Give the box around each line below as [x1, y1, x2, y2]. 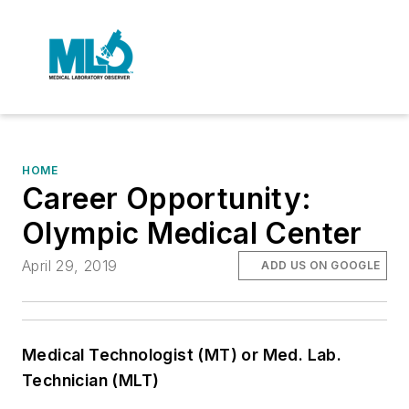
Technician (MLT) [22, 371, 160, 391]
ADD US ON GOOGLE [261, 258, 381, 273]
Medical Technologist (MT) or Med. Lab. [22, 345, 342, 365]
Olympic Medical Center [22, 215, 362, 251]
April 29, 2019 [22, 257, 118, 276]
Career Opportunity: [22, 181, 312, 216]
